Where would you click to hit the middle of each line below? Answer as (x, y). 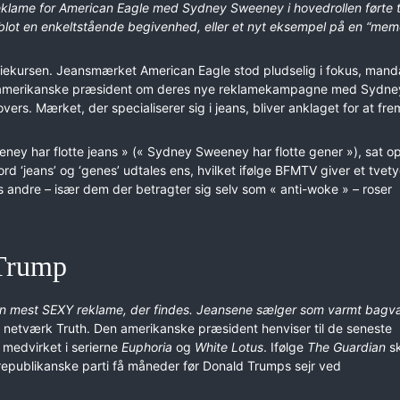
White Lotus (229, 346)
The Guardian (346, 346)
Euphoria (147, 346)
